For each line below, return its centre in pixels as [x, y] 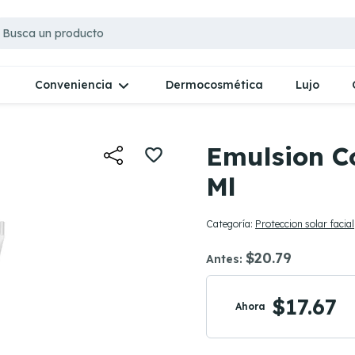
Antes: [226, 259]
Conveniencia [73, 85]
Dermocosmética [215, 84]
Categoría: [231, 224]
